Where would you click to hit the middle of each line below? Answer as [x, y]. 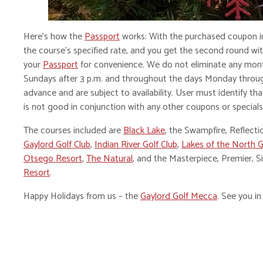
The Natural [109, 159]
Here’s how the [54, 37]
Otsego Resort [53, 159]
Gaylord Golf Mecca [179, 197]
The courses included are [73, 131]
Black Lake [144, 131]
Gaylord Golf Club [57, 145]
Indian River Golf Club [136, 145]
